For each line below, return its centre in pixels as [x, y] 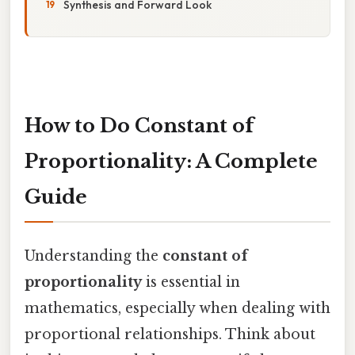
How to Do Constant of [139, 125]
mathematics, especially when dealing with [177, 308]
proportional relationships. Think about [170, 334]
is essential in [191, 282]
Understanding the [94, 256]
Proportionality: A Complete [171, 161]
